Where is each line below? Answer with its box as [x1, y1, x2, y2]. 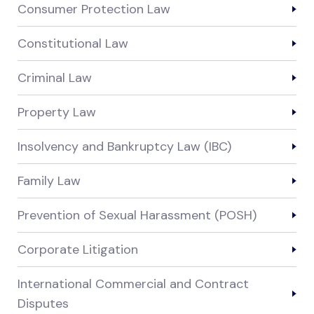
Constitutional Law [18, 35, 128, 53]
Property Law [18, 104, 96, 121]
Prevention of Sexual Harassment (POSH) [18, 207, 257, 224]
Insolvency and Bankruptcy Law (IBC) [18, 138, 231, 156]
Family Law [18, 172, 81, 190]
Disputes [18, 295, 69, 313]
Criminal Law [18, 69, 92, 87]
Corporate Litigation [18, 241, 138, 259]
